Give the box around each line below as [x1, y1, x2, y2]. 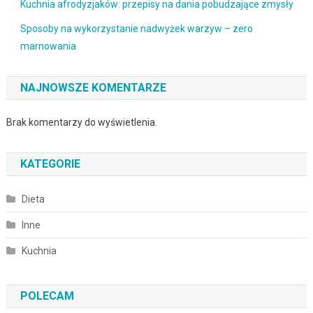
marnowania [20, 41, 76, 52]
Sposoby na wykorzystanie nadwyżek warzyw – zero [20, 23, 253, 35]
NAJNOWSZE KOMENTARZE [20, 81, 166, 95]
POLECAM [20, 289, 74, 303]
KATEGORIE [20, 157, 80, 171]
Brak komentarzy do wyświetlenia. [6, 117, 157, 129]
